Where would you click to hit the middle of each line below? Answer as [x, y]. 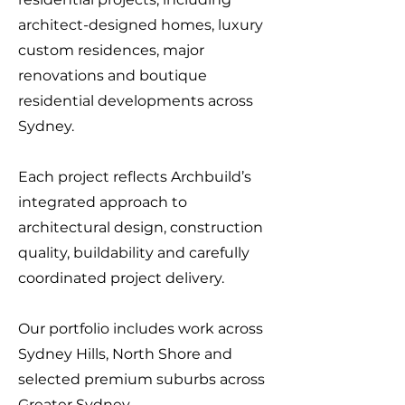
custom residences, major [111, 50]
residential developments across [136, 101]
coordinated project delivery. [121, 278]
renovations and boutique [113, 75]
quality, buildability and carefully [134, 253]
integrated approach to [103, 202]
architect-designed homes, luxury [141, 25]
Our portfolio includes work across [141, 329]
